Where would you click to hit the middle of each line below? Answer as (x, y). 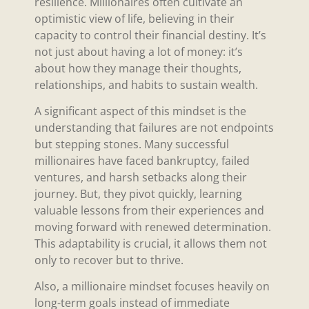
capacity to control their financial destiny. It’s (150, 35)
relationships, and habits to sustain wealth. (146, 84)
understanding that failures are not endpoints (154, 128)
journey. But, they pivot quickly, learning (138, 194)
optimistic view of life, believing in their (134, 18)
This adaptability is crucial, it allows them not (151, 244)
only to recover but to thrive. (109, 260)
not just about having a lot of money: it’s (139, 51)
